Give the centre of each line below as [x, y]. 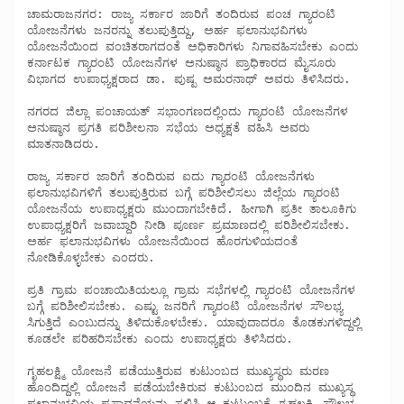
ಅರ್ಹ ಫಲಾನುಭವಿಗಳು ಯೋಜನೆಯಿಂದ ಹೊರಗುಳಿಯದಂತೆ [162, 241]
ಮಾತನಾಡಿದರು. [67, 143]
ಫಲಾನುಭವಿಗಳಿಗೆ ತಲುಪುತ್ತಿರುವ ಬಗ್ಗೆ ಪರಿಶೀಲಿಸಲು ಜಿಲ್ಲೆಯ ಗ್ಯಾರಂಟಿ [184, 192]
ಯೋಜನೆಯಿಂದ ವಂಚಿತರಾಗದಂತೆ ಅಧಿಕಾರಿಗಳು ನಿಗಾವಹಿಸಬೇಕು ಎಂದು [193, 46]
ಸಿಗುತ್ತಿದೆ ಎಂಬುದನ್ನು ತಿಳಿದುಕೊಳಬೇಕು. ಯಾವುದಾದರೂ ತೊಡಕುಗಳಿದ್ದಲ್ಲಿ [194, 322]
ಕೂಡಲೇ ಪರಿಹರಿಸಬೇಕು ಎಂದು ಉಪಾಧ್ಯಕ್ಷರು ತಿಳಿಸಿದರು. [164, 338]
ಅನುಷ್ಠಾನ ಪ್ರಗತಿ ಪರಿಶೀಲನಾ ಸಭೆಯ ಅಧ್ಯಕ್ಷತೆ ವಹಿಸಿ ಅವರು [168, 127]
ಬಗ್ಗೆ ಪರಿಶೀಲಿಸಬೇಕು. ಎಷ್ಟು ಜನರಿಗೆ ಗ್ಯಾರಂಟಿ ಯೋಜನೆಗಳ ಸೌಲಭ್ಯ [185, 306]
